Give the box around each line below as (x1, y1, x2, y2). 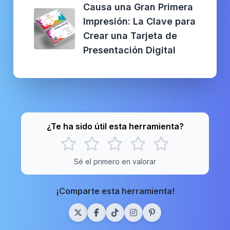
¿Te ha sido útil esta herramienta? (46, 121, 184, 131)
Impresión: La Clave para (83, 15, 196, 27)
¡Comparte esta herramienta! (55, 185, 175, 196)
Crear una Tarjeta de (83, 30, 177, 41)
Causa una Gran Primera (83, 1, 193, 12)
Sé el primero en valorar (74, 157, 156, 166)
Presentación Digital (83, 44, 176, 55)
